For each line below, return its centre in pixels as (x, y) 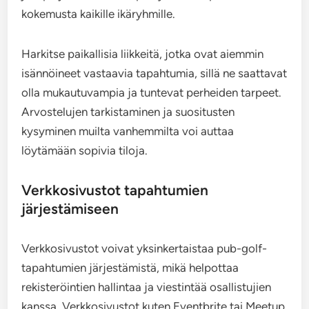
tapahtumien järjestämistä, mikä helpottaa (130, 268)
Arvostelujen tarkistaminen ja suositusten (128, 112)
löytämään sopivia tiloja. (85, 151)
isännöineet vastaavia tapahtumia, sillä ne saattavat (154, 73)
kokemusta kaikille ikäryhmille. (99, 14)
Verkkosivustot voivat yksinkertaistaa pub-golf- (144, 249)
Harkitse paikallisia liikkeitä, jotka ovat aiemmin (143, 54)
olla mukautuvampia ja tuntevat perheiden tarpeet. (152, 93)
